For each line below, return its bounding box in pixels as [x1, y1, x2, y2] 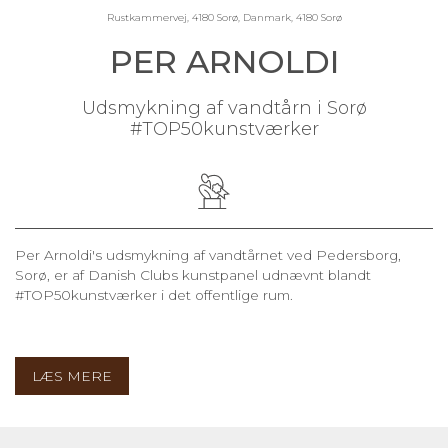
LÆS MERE [32, 367, 112, 384]
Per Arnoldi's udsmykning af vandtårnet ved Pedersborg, [15, 246, 401, 263]
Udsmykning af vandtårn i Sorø [81, 96, 367, 119]
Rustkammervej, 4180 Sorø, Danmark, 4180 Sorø [106, 10, 342, 24]
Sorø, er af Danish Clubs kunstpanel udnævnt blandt [15, 266, 371, 283]
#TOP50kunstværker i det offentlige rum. [15, 286, 297, 303]
